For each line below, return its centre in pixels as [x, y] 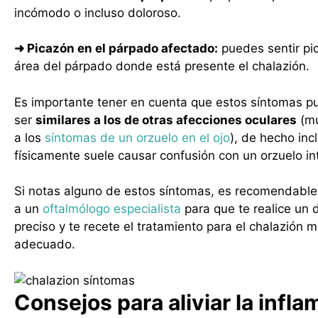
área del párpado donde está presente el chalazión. [162, 66]
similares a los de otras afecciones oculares [166, 120]
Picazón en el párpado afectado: [121, 48]
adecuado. [45, 244]
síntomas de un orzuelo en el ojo [137, 137]
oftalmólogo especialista [112, 209]
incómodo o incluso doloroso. [98, 12]
